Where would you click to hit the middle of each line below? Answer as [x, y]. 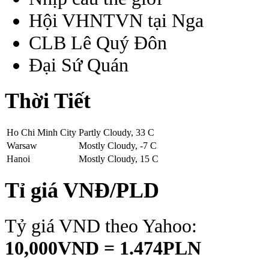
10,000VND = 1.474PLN [103, 248]
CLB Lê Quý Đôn [98, 42]
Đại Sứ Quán [79, 65]
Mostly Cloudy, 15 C [119, 159]
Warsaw [22, 145]
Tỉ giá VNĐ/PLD [82, 191]
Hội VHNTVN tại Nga [116, 20]
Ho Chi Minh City [41, 132]
